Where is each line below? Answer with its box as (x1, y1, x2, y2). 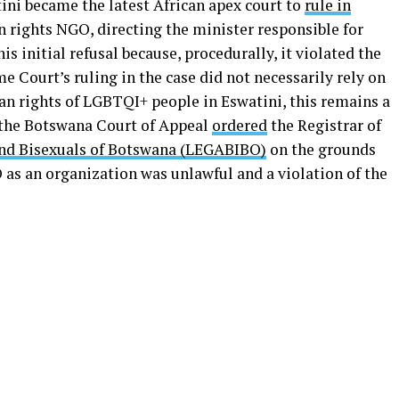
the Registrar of (267, 114, 381, 135)
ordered (212, 114, 267, 135)
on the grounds (266, 138, 376, 159)
